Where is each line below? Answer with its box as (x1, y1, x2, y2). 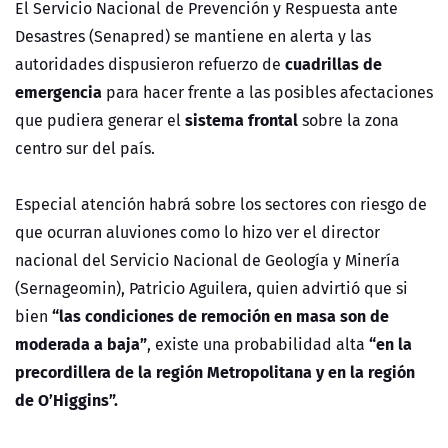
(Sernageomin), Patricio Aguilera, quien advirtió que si (15, 276, 408, 301)
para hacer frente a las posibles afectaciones (102, 80, 433, 105)
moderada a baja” (15, 331, 147, 357)
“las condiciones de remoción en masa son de (52, 303, 389, 329)
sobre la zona (298, 108, 399, 133)
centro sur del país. (15, 136, 155, 161)
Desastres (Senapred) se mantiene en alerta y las (15, 24, 371, 49)
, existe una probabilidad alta (147, 332, 369, 357)
